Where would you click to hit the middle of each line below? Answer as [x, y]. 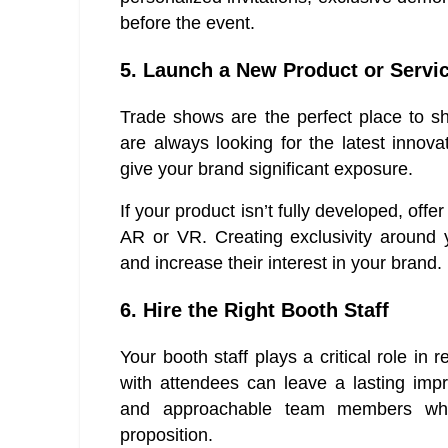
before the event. [187, 23]
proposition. [166, 435]
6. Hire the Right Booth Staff [254, 310]
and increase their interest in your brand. [281, 263]
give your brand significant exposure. [266, 169]
